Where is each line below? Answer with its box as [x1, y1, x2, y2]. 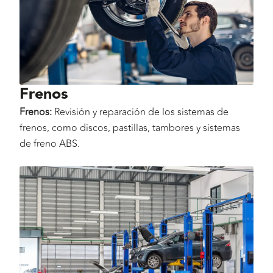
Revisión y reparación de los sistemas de [52, 104, 229, 119]
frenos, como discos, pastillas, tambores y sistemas [19, 120, 240, 135]
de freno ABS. [19, 136, 80, 151]
